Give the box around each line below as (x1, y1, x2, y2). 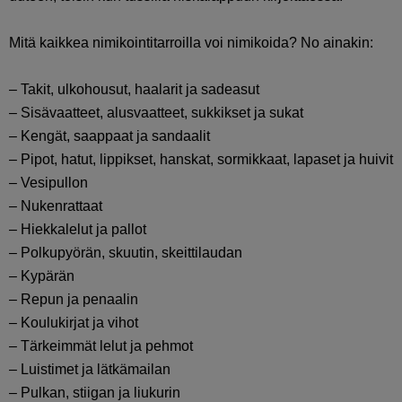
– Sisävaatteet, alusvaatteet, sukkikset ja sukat (9, 105, 303, 121)
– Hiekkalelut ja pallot (9, 222, 146, 238)
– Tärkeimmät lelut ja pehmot (9, 338, 193, 354)
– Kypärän (9, 268, 74, 284)
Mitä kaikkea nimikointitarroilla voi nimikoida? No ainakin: (9, 35, 373, 51)
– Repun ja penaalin (9, 292, 138, 308)
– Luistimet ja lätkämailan (9, 362, 170, 378)
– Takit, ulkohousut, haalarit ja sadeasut (9, 82, 259, 98)
